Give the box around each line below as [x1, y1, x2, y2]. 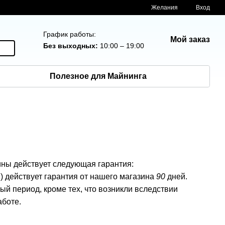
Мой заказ [170, 35, 210, 44]
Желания [151, 4, 178, 11]
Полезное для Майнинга [50, 72, 147, 80]
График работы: [43, 30, 96, 38]
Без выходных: [43, 42, 100, 50]
